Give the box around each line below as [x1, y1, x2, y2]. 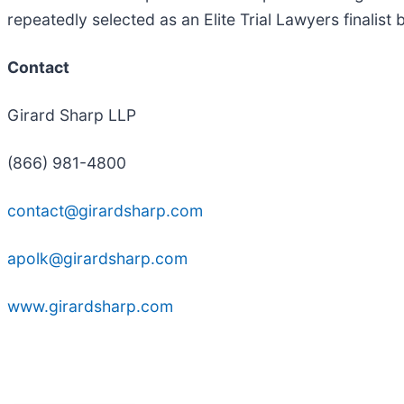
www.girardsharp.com [7, 296, 173, 316]
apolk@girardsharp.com [7, 248, 188, 268]
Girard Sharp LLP [7, 105, 141, 124]
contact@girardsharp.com [7, 200, 203, 220]
